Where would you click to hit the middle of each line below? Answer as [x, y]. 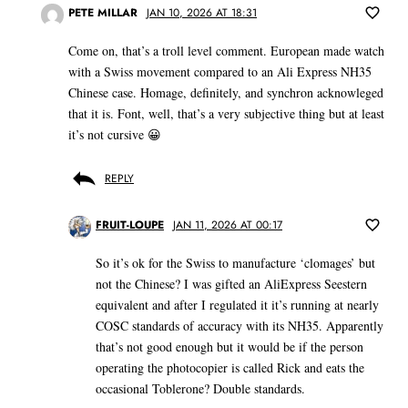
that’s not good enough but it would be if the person [229, 347]
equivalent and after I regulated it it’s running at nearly [237, 305]
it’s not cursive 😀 [115, 135]
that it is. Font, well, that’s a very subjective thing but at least [226, 114]
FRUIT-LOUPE [130, 225]
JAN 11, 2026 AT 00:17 [228, 225]
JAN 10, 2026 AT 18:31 [202, 13]
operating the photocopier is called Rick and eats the [230, 368]
